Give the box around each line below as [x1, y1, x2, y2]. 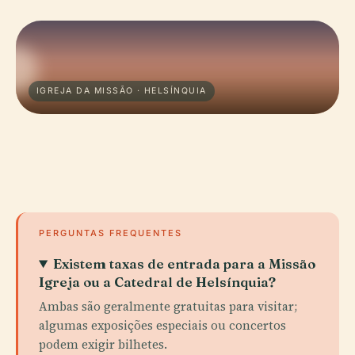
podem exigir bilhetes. [39, 336, 167, 353]
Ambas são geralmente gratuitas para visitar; [39, 298, 297, 315]
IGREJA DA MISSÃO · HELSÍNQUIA [36, 86, 207, 96]
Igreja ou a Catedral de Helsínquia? [39, 273, 276, 290]
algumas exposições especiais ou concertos [39, 317, 286, 334]
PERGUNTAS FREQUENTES [39, 227, 182, 239]
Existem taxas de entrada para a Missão [53, 255, 316, 272]
